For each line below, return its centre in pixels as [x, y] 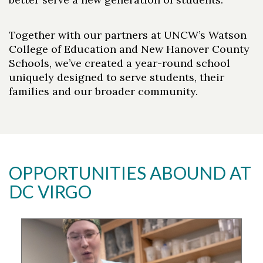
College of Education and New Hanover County [129, 49]
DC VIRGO [50, 191]
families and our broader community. [103, 91]
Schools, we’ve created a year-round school [119, 63]
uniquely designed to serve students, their [117, 77]
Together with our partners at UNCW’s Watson [128, 35]
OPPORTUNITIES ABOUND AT [130, 172]
